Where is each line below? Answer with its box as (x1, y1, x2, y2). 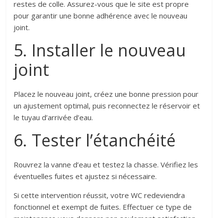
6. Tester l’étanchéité (14, 129, 176, 152)
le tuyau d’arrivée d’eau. (14, 112, 93, 123)
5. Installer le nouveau (14, 39, 186, 62)
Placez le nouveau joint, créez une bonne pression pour (14, 89, 199, 99)
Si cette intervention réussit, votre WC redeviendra (14, 190, 185, 200)
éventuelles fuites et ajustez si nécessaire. (14, 171, 157, 182)
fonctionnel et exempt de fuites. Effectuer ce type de (14, 202, 192, 212)
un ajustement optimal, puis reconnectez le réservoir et (14, 101, 200, 111)
